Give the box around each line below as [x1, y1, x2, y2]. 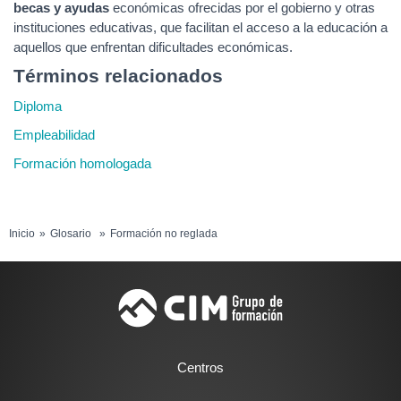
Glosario [50, 227, 91, 240]
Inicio [9, 227, 35, 240]
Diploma [13, 99, 62, 114]
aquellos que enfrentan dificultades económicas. [13, 40, 293, 55]
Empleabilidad [13, 128, 95, 142]
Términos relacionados [13, 65, 223, 87]
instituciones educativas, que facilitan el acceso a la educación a [13, 21, 388, 35]
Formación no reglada [110, 227, 218, 240]
